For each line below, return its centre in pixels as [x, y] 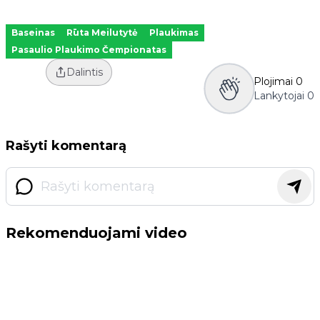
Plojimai [273, 82]
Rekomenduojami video [96, 233]
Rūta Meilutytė [102, 33]
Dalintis [84, 72]
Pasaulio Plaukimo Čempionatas [89, 50]
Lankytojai [279, 96]
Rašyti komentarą [66, 146]
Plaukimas [174, 33]
